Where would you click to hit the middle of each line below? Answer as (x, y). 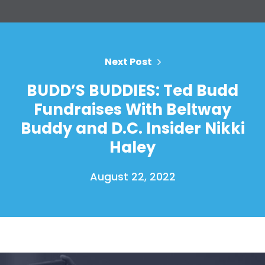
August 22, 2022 (132, 176)
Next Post (128, 62)
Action (132, 25)
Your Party (132, 10)
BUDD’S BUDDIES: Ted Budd (132, 90)
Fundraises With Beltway (132, 109)
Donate (132, 55)
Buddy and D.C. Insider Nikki (132, 128)
